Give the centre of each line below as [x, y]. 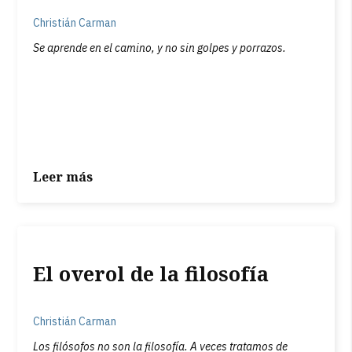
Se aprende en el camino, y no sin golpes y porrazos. [160, 48]
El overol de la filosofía [151, 273]
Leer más [63, 177]
